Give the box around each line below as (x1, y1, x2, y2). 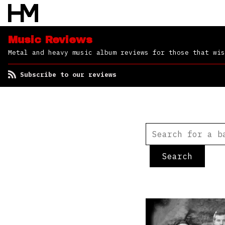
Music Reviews (8, 34, 92, 45)
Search (162, 151, 193, 161)
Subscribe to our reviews (20, 70, 117, 79)
